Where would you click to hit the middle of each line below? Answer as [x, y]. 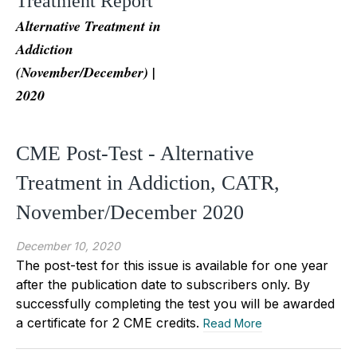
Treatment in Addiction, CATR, [148, 182]
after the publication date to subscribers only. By [163, 284]
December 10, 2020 [68, 245]
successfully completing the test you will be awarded [175, 303]
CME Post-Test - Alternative [135, 153]
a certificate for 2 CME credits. [110, 322]
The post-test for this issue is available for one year [172, 265]
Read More [233, 323]
